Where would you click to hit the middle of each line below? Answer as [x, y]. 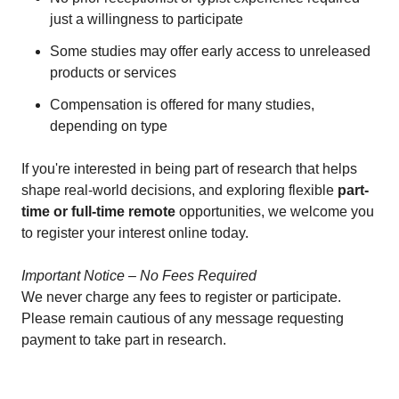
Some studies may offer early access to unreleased [210, 51]
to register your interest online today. [135, 233]
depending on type [109, 126]
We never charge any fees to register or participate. [181, 297]
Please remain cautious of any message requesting [183, 318]
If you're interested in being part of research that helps [189, 169]
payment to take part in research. [124, 340]
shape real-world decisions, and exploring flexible [179, 190]
